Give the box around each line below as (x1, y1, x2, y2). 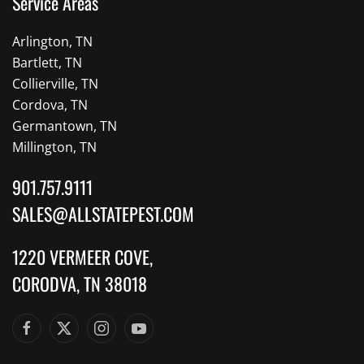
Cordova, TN (12, 96, 88, 115)
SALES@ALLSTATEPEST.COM (12, 201, 194, 227)
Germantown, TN (12, 117, 117, 136)
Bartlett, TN (12, 54, 82, 72)
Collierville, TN (12, 75, 98, 93)
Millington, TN (12, 138, 97, 157)
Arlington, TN (12, 32, 93, 51)
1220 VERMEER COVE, (12, 244, 153, 271)
